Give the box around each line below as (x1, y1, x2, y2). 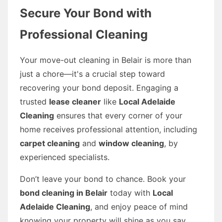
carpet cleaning (20, 138, 80, 148)
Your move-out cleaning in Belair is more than (20, 55, 191, 65)
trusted (20, 96, 49, 107)
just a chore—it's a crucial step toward (20, 68, 165, 79)
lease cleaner (49, 96, 101, 107)
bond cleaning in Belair (20, 187, 108, 198)
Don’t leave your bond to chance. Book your (20, 173, 186, 184)
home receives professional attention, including (20, 124, 197, 134)
